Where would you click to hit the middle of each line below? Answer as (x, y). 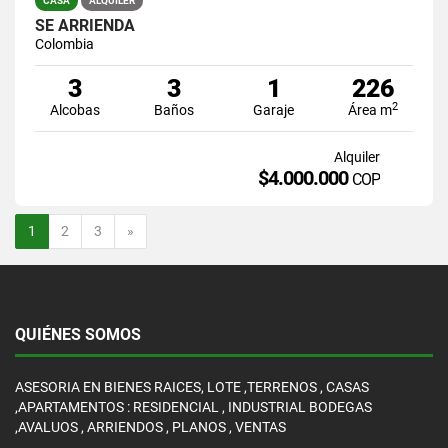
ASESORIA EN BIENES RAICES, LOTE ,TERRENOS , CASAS (192, 386)
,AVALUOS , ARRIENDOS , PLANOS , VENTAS (150, 426)
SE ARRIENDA (85, 25)
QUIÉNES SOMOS (78, 334)
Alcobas (74, 109)
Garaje (274, 109)
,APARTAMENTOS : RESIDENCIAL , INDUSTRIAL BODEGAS (193, 406)
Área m (370, 109)
